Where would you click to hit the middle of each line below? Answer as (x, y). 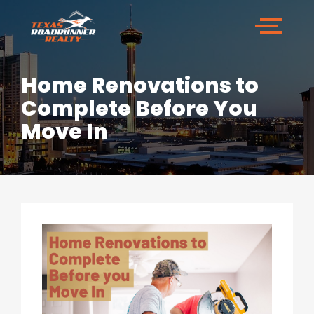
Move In (64, 131)
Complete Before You (139, 108)
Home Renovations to (140, 85)
